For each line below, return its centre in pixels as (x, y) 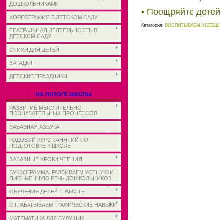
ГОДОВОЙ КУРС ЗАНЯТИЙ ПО (49, 140)
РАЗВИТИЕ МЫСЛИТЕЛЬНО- (46, 108)
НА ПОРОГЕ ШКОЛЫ (64, 94)
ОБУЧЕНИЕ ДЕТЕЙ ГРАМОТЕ (47, 192)
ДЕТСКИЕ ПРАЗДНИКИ (38, 76)
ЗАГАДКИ (21, 63)
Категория (152, 25)
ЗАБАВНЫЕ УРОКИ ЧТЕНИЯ (46, 159)
